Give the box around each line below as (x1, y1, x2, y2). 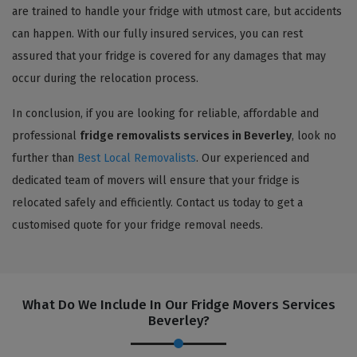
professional (12, 128, 80, 143)
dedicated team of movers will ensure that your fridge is (12, 173, 300, 187)
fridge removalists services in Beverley (80, 128, 292, 143)
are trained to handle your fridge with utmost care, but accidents (12, 4, 342, 18)
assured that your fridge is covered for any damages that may (12, 49, 326, 63)
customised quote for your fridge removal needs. (12, 218, 263, 232)
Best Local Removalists (77, 151, 196, 165)
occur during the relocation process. (12, 71, 198, 85)
